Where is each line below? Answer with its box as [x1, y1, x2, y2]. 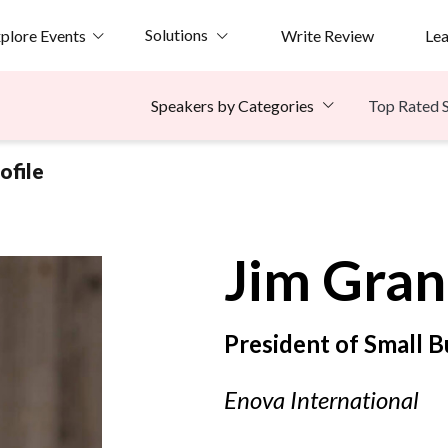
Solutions [144, 25, 208, 44]
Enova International [224, 385, 419, 415]
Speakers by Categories [151, 96, 314, 116]
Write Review [280, 25, 374, 45]
